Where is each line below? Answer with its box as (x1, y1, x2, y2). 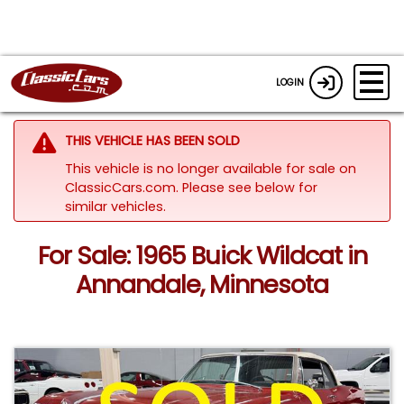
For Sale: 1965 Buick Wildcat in (37, 239, 367, 273)
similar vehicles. (64, 197, 166, 216)
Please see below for (181, 178, 317, 197)
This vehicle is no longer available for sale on (64, 159, 356, 178)
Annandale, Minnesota (76, 268, 328, 302)
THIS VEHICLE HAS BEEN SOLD (64, 131, 240, 150)
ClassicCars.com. (64, 178, 182, 197)
